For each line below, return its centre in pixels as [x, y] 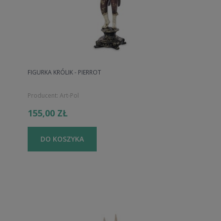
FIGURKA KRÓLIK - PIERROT [64, 72]
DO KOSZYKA [62, 139]
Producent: [43, 96]
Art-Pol [69, 96]
